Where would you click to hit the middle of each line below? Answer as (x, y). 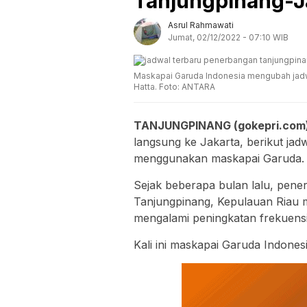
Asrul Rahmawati (201, 25)
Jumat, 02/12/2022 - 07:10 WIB (228, 37)
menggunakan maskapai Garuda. (219, 158)
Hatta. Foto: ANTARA (174, 86)
